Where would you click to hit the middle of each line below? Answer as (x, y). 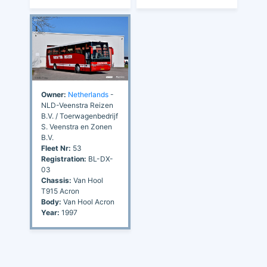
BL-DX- (100, 159)
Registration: (64, 159)
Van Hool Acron (88, 201)
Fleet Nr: (56, 148)
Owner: (54, 94)
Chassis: (56, 180)
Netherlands (88, 94)
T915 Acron (60, 191)
